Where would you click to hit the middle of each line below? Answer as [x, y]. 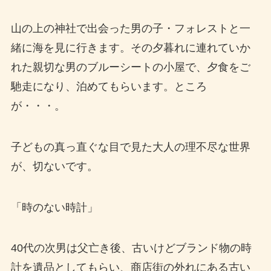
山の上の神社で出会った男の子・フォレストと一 [130, 28]
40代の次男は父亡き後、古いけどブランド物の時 [131, 248]
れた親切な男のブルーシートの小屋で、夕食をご [130, 67]
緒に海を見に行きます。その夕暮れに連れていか [130, 47]
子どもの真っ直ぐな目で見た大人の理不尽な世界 [130, 147]
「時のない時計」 [54, 207]
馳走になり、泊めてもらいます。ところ [109, 86]
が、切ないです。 [54, 166]
